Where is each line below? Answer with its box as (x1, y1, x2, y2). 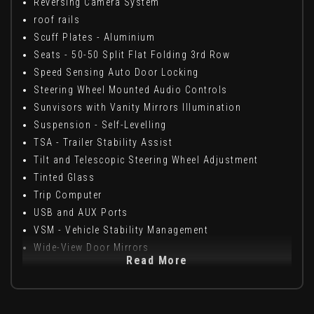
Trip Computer (34, 189, 102, 201)
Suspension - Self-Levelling (34, 119, 167, 131)
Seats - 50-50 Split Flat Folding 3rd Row (34, 49, 230, 61)
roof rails (34, 14, 80, 26)
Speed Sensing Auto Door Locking (34, 67, 199, 78)
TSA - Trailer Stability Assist (34, 137, 172, 149)
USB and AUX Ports (34, 207, 128, 219)
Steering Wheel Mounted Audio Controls (34, 84, 228, 96)
